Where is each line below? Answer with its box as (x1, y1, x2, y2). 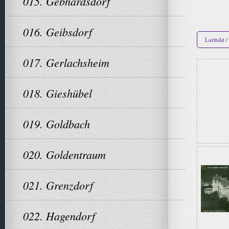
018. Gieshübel (23, 85, 92, 101)
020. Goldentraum (23, 147, 106, 162)
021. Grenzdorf (23, 177, 93, 193)
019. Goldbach (23, 116, 90, 131)
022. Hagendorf (23, 208, 95, 223)
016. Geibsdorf (23, 24, 92, 39)
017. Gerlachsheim (23, 55, 109, 70)
